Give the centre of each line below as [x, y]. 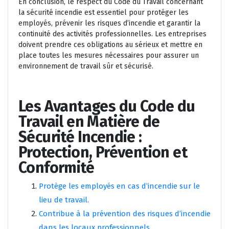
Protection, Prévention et [103, 153]
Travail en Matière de [89, 122]
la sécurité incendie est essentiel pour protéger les [104, 13]
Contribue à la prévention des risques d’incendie [125, 214]
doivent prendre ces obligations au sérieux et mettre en [110, 45]
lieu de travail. [64, 200]
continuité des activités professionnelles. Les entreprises [112, 34]
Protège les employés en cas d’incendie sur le [119, 186]
